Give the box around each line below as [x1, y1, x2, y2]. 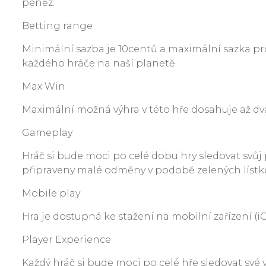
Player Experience [22, 234, 111, 245]
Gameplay [22, 127, 72, 138]
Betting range [22, 20, 93, 31]
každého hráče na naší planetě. [22, 58, 177, 69]
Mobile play [22, 188, 80, 199]
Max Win [22, 81, 65, 92]
